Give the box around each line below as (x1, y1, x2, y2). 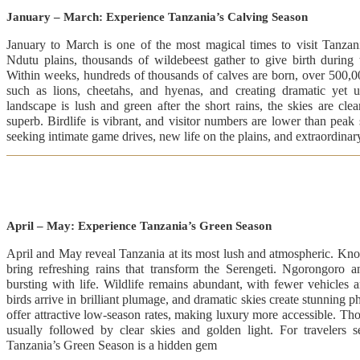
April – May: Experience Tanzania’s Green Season (6, 219, 272, 232)
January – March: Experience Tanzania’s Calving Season (6, 10, 308, 23)
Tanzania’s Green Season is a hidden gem (6, 337, 217, 352)
